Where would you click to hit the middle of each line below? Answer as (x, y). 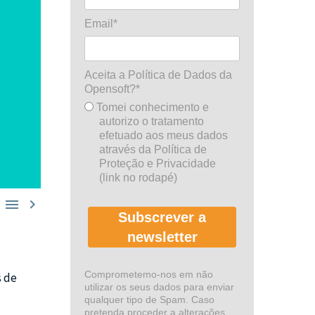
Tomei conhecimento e (151, 108)
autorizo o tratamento (152, 122)
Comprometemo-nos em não (149, 275)
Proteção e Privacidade (158, 164)
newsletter (162, 237)
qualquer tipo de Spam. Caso (149, 300)
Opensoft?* (112, 89)
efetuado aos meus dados (164, 136)
